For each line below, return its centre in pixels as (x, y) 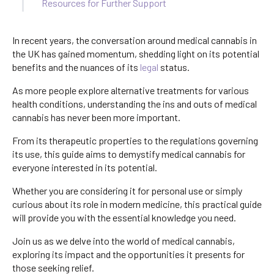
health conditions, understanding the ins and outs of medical (135, 103)
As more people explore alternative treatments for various (131, 90)
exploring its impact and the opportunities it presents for (128, 254)
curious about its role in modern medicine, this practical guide (137, 204)
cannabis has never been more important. (96, 117)
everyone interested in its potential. (85, 167)
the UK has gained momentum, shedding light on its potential (136, 53)
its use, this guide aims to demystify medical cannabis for (129, 154)
